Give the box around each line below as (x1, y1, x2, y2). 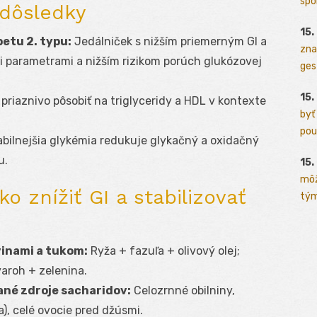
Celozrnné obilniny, (131, 284, 235, 298)
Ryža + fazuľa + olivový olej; (88, 244, 240, 258)
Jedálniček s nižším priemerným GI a (71, 35, 267, 49)
